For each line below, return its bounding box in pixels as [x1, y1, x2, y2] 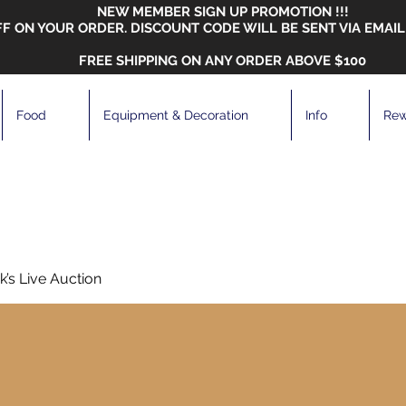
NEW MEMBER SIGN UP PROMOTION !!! [96, 4, 349, 20]
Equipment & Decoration [103, 108, 248, 122]
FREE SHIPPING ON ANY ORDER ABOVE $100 [79, 53, 366, 69]
